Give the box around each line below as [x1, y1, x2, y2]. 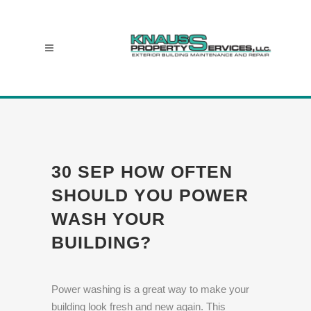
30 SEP [51, 162, 115, 182]
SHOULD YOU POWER [51, 185, 249, 205]
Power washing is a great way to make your [51, 283, 249, 295]
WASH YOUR [51, 209, 165, 229]
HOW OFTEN [115, 162, 233, 182]
